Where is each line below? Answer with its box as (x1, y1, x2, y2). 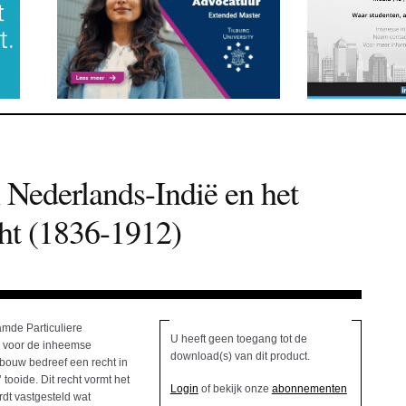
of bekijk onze (198, 382, 272, 396)
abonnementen (271, 382, 347, 396)
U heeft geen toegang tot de (169, 333, 307, 346)
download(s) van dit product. (169, 350, 310, 363)
